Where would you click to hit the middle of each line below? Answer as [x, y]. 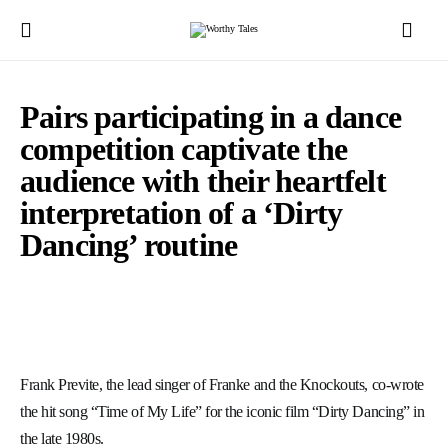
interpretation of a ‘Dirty [181, 213]
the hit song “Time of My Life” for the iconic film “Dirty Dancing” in [222, 411]
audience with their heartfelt [203, 181]
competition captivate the [184, 149]
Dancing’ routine [129, 245]
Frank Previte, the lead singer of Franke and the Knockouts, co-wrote [222, 384]
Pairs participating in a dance [211, 117]
